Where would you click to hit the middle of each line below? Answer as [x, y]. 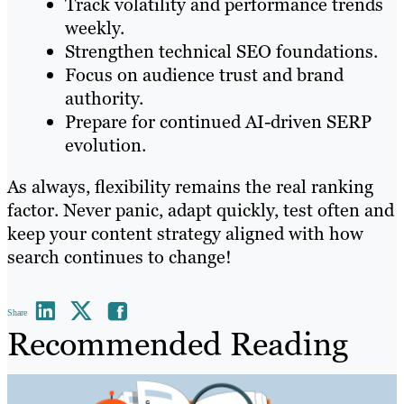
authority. [104, 99]
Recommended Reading [178, 344]
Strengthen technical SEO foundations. [221, 52]
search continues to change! [119, 257]
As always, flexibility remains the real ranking [190, 187]
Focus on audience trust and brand [204, 75]
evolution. [106, 146]
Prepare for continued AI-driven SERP [218, 122]
